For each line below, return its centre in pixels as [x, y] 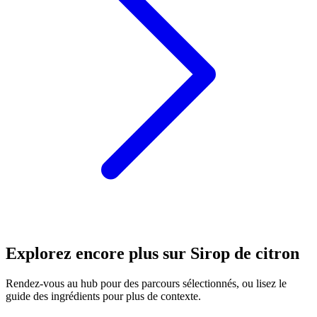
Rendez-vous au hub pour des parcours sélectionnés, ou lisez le [146, 284]
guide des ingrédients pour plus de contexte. [103, 296]
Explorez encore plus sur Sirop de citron [152, 254]
